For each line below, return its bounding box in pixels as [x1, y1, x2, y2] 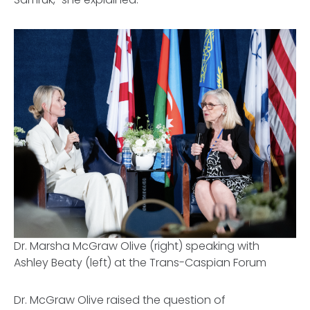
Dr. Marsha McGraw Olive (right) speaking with [14, 238, 259, 255]
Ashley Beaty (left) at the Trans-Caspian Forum [14, 255, 269, 271]
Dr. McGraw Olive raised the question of [14, 292, 226, 309]
